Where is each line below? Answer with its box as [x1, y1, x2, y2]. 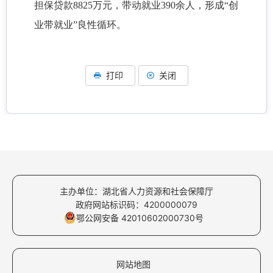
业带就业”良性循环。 [34, 19, 126, 30]
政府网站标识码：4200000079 [76, 199, 197, 210]
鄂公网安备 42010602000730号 [76, 213, 204, 224]
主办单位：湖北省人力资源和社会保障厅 [60, 186, 213, 197]
